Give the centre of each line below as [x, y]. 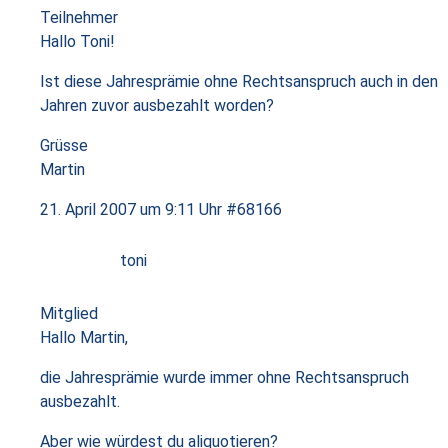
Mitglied [69, 313]
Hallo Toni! [77, 41]
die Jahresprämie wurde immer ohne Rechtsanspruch [224, 377]
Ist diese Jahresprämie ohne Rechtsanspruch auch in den [239, 81]
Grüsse [64, 145]
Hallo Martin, [84, 337]
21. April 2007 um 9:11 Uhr [131, 209]
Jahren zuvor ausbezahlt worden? [157, 105]
